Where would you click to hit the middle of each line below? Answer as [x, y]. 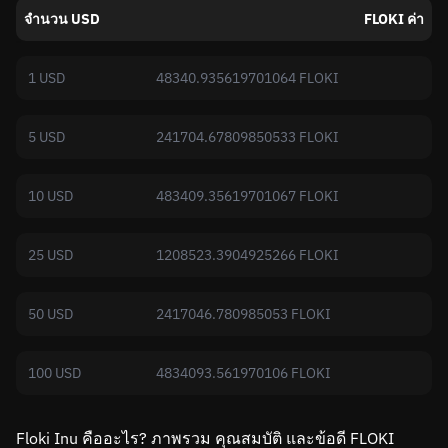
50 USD [50, 314]
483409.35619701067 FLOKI [247, 196]
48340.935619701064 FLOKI [247, 78]
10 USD [50, 196]
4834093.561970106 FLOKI [243, 373]
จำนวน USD [62, 19]
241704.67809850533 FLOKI [247, 137]
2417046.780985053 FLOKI [243, 314]
